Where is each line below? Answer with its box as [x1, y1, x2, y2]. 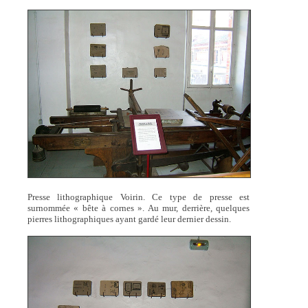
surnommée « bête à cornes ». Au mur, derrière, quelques [27, 202, 250, 213]
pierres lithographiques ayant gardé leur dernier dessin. [27, 213, 231, 224]
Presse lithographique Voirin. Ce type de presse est [27, 191, 250, 202]
